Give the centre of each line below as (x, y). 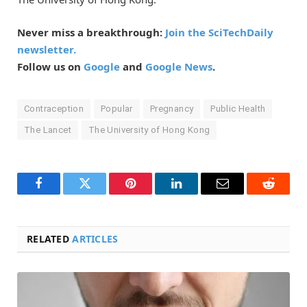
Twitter (101, 194)
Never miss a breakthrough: (91, 32)
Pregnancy (172, 108)
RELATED (50, 238)
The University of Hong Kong (149, 130)
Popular (117, 108)
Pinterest (151, 194)
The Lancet (48, 130)
